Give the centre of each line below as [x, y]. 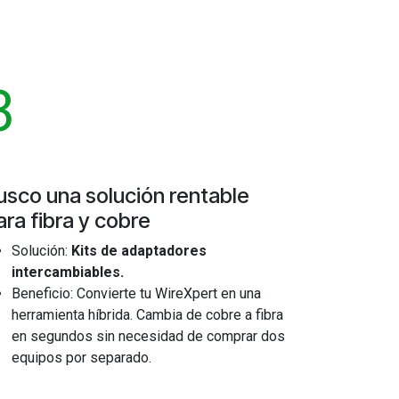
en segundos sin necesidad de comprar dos [148, 336]
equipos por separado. [81, 358]
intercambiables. [68, 272]
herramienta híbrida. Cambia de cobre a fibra [147, 315]
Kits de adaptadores [139, 251]
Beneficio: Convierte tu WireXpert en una [136, 293]
